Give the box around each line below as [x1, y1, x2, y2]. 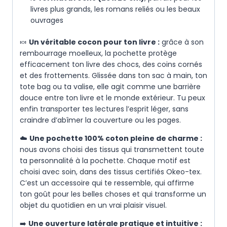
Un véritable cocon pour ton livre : [29, 37, 160, 48]
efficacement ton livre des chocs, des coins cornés [20, 59, 202, 70]
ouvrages [30, 15, 63, 26]
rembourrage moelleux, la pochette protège [20, 48, 177, 59]
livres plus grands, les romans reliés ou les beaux [30, 4, 200, 15]
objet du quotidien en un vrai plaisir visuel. [20, 200, 167, 211]
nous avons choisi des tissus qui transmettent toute [20, 144, 204, 155]
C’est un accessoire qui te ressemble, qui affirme [20, 178, 194, 188]
